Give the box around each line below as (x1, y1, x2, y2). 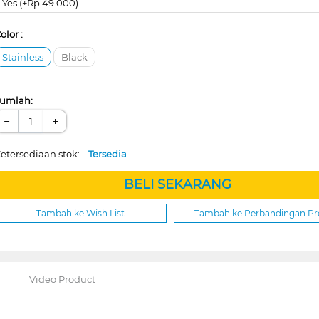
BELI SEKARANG (123, 176, 231, 192)
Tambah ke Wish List (36, 207, 125, 219)
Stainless (2, 51, 44, 63)
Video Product (28, 273, 95, 285)
